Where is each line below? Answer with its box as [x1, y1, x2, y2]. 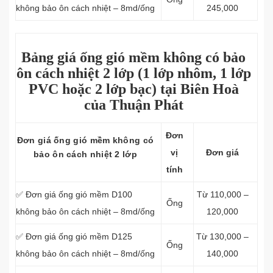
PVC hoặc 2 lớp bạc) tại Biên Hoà [28, 81, 239, 97]
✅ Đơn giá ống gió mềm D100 [16, 190, 132, 199]
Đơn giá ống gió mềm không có [16, 135, 154, 145]
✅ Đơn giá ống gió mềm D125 [16, 232, 132, 241]
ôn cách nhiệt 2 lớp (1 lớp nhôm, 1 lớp [16, 65, 251, 81]
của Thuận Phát [83, 97, 183, 113]
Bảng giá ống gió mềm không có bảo [21, 49, 246, 65]
